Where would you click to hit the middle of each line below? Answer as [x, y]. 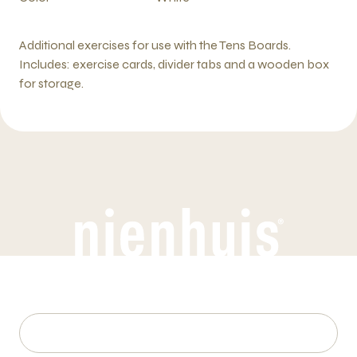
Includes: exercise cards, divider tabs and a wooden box [174, 64]
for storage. [51, 83]
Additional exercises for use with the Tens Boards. [155, 45]
